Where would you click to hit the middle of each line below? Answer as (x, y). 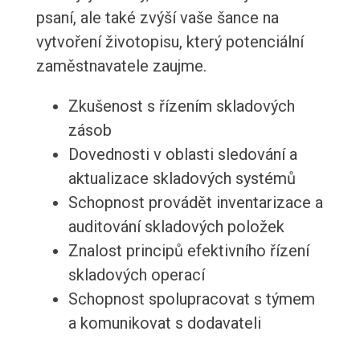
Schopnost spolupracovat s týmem (191, 299)
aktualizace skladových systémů (182, 179)
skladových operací (136, 275)
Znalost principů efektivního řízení (188, 251)
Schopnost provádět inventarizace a (195, 203)
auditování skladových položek (176, 227)
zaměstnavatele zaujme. (121, 66)
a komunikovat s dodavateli (164, 323)
